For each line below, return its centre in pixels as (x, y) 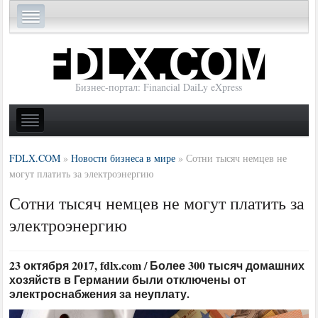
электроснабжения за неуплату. (100, 293)
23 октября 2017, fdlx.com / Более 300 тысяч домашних (157, 265)
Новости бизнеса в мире (124, 158)
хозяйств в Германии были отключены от (128, 279)
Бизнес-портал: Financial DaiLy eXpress (159, 87)
